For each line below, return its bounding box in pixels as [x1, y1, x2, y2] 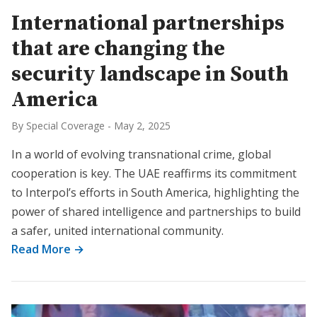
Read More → [11, 241, 84, 257]
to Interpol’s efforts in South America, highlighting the [11, 185, 299, 200]
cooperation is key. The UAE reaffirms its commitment [11, 166, 296, 181]
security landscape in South [11, 61, 289, 88]
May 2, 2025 [114, 119, 171, 132]
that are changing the [11, 35, 225, 62]
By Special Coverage [11, 119, 105, 132]
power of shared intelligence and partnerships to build [11, 204, 301, 219]
